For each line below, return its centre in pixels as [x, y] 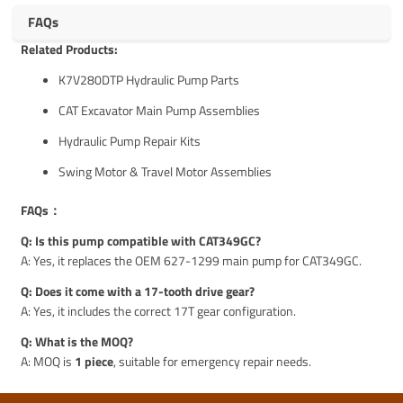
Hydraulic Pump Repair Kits [130, 140]
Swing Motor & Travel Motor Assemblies [166, 171]
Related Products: [70, 49]
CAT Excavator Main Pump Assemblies [160, 110]
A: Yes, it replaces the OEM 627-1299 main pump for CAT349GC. [192, 260]
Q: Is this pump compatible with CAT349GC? [141, 240]
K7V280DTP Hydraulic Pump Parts [149, 79]
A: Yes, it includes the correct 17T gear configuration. [159, 310]
